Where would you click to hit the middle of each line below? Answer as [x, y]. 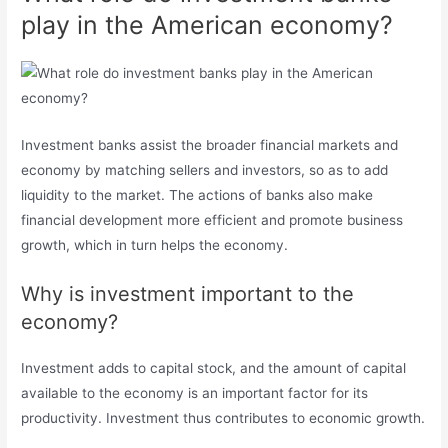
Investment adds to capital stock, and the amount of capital [214, 367]
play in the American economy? [207, 24]
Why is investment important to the [188, 293]
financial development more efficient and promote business [212, 219]
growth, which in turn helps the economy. [155, 244]
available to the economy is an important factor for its [195, 392]
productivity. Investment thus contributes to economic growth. [223, 417]
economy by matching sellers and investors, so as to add [205, 169]
